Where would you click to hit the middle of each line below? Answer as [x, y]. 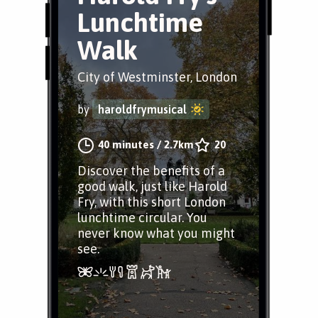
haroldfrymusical [142, 109]
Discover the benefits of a [151, 171]
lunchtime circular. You [142, 218]
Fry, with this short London [152, 202]
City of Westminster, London [157, 77]
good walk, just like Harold [152, 186]
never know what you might [156, 233]
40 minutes [126, 144]
